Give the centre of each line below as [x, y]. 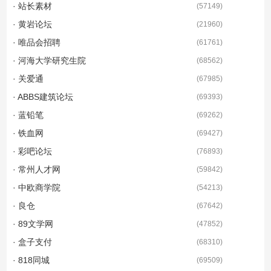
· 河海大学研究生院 [50, 60]
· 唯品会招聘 [37, 42]
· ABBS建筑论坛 [43, 96]
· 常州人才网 [37, 169]
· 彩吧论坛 [33, 151]
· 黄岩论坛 [33, 24]
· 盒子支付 [33, 242]
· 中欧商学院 [37, 187]
